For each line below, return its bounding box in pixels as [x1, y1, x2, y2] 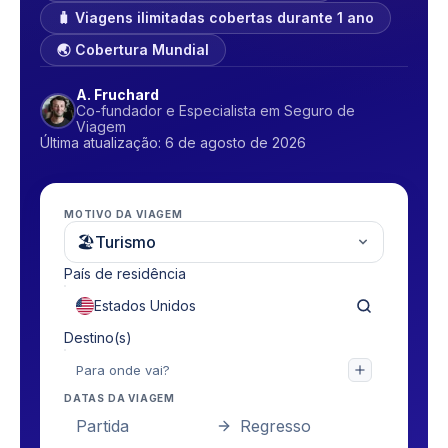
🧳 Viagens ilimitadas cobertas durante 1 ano [57, 9, 374, 26]
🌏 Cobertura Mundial [57, 41, 209, 58]
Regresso [240, 416, 311, 436]
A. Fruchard [76, 86, 159, 103]
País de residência [64, 265, 186, 282]
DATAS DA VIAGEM [64, 392, 175, 404]
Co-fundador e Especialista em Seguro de [76, 102, 355, 119]
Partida [76, 416, 129, 436]
